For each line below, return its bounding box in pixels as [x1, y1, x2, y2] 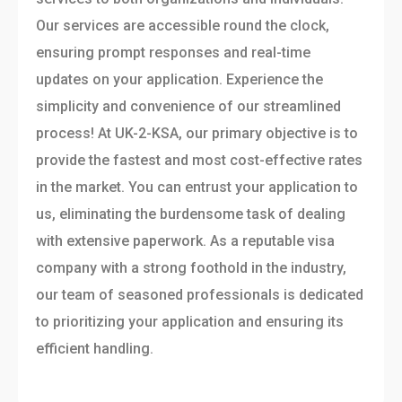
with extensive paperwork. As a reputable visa [36, 232, 335, 249]
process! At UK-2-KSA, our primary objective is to [36, 125, 358, 142]
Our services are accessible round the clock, [36, 17, 329, 34]
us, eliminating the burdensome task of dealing [36, 205, 345, 223]
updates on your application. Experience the [36, 71, 323, 88]
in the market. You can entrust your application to [36, 179, 358, 196]
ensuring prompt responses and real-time [36, 44, 310, 61]
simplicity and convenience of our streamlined [36, 98, 341, 115]
